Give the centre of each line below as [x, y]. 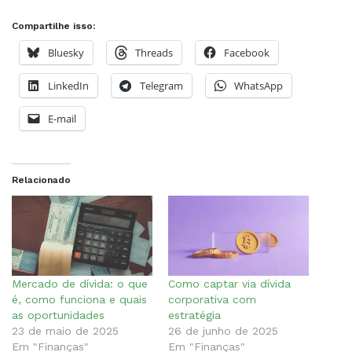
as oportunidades [58, 315]
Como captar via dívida [229, 284]
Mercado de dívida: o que [80, 284]
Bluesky [66, 53]
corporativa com [212, 300]
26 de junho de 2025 [223, 331]
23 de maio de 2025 [65, 331]
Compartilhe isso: [53, 26]
